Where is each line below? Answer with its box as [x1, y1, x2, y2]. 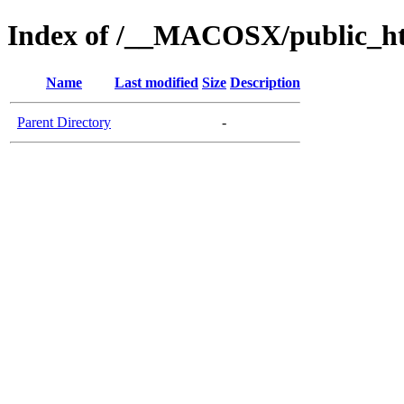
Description [230, 74, 300, 90]
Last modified [115, 74, 198, 90]
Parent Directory [17, 114, 111, 130]
